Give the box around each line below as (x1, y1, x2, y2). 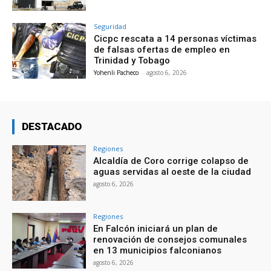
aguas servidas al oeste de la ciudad (93, 166, 252, 178)
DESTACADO (22, 120, 82, 133)
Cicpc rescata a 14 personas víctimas (94, 33, 257, 45)
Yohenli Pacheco (94, 68, 139, 77)
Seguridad (94, 22, 127, 31)
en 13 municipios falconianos (93, 244, 222, 256)
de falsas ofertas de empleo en (94, 44, 230, 56)
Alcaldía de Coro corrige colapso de (93, 155, 249, 167)
